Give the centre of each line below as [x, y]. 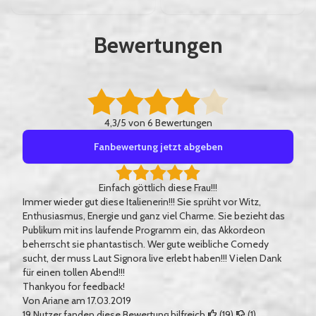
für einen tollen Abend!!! [74, 272]
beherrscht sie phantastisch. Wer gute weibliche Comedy [146, 244]
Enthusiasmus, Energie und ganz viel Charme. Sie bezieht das [154, 216]
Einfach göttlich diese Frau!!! [158, 188]
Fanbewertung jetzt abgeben [158, 147]
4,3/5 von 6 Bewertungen [158, 123]
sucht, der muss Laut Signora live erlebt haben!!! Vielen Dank [152, 258]
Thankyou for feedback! [74, 286]
